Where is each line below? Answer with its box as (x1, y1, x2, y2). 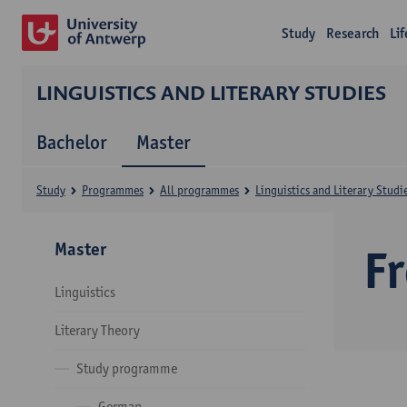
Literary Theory (55, 322, 140, 339)
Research (326, 25, 380, 42)
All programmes (160, 183, 239, 197)
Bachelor (36, 130, 107, 154)
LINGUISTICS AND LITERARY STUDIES (36, 79, 386, 105)
